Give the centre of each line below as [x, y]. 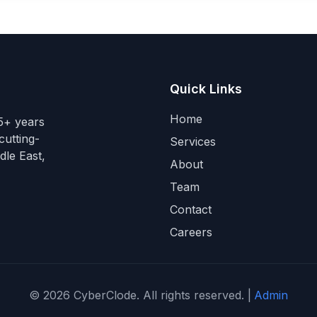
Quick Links [206, 89]
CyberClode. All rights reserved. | [161, 295]
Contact [191, 209]
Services [193, 142]
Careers [191, 232]
